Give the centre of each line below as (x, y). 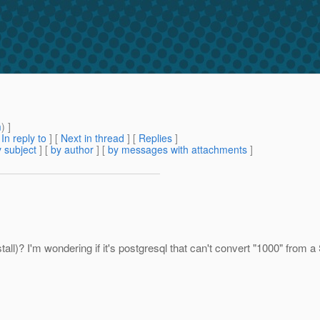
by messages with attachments (177, 150)
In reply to (24, 138)
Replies (155, 138)
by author (72, 150)
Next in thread (92, 138)
